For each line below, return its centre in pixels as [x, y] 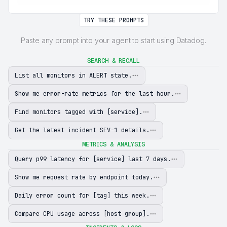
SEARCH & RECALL [113, 61]
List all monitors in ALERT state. [73, 75]
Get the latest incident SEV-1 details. [82, 130]
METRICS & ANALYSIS [113, 144]
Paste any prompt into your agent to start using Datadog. [113, 40]
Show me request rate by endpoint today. [84, 177]
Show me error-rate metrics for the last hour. [94, 93]
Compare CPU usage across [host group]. [82, 214]
